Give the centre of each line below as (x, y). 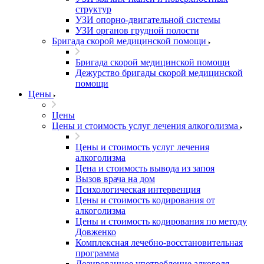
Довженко (96, 232)
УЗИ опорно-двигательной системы (148, 20)
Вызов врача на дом (115, 179)
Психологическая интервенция (138, 189)
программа (97, 253)
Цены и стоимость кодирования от (145, 200)
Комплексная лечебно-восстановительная (159, 242)
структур (93, 9)
